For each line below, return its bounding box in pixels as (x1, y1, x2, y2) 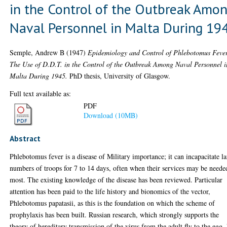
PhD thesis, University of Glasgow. (67, 70, 171, 81)
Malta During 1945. (10, 70, 68, 81)
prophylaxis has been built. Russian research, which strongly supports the (10, 210, 219, 219)
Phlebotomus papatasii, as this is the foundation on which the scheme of (10, 198, 215, 208)
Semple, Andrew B (10, 47, 65, 57)
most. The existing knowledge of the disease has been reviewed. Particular (10, 175, 223, 184)
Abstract (10, 133, 41, 143)
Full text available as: (10, 88, 71, 98)
